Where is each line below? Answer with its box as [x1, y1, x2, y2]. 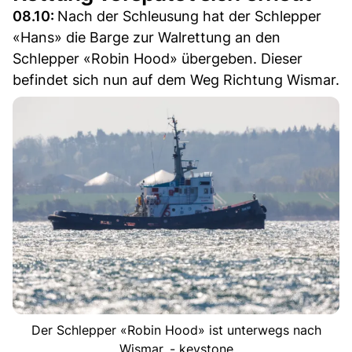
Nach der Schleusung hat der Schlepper [57, 7, 321, 24]
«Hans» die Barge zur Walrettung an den [13, 28, 280, 46]
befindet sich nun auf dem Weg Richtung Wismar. [13, 71, 339, 88]
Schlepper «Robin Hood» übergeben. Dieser [13, 49, 302, 67]
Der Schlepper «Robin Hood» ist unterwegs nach [31, 322, 321, 339]
